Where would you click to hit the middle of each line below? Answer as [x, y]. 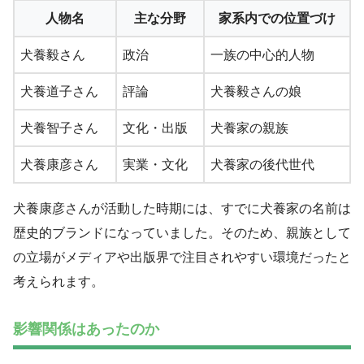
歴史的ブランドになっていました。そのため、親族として [182, 232]
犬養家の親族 [249, 128]
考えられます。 [58, 281]
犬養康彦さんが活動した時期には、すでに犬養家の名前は [182, 208]
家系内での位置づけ [277, 18]
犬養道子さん [59, 91]
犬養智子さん [59, 128]
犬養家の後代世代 [262, 164]
